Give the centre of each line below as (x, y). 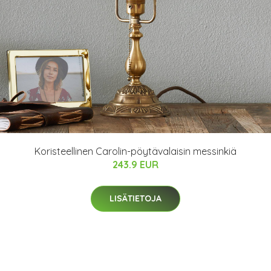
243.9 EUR (135, 165)
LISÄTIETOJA (135, 198)
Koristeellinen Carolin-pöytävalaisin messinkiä (135, 151)
